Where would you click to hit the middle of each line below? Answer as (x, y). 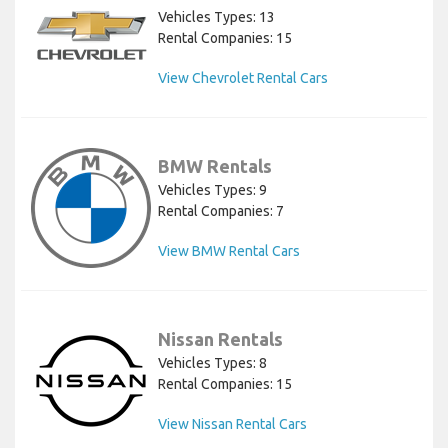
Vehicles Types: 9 (212, 189)
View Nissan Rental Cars (232, 423)
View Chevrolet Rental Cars (243, 77)
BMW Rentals (215, 165)
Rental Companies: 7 (221, 210)
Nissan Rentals (220, 338)
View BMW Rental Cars (229, 250)
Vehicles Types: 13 (216, 16)
